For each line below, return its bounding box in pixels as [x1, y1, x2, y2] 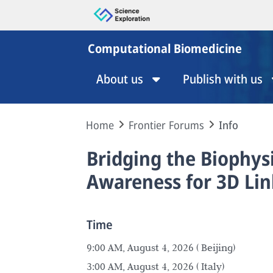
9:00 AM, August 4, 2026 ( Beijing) [87, 241, 235, 253]
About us [96, 71, 143, 87]
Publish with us [183, 71, 263, 87]
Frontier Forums [129, 118, 204, 132]
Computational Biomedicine [88, 40, 242, 57]
